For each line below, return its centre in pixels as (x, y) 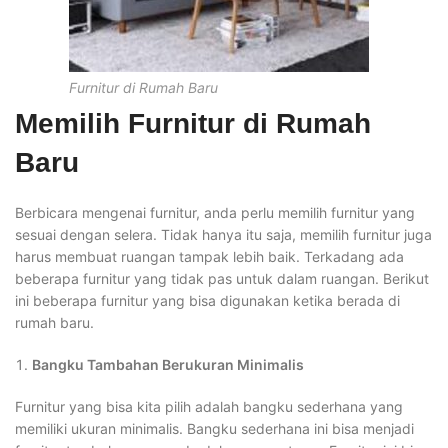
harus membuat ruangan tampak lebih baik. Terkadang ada (209, 256)
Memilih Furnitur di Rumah (193, 123)
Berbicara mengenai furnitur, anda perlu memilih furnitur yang (215, 212)
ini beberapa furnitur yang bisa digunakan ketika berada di (207, 300)
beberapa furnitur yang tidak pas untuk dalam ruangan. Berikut (222, 278)
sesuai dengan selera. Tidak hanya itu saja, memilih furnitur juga (223, 234)
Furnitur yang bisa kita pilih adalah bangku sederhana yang (209, 406)
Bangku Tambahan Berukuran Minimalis (168, 364)
